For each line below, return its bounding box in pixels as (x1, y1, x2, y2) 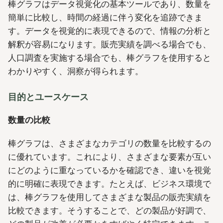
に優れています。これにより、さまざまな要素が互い (8, 151, 211, 162)
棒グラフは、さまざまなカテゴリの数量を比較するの (8, 138, 211, 148)
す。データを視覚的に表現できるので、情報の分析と (8, 26, 211, 36)
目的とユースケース (8, 92, 89, 103)
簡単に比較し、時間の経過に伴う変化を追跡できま (8, 12, 203, 23)
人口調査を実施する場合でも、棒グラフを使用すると (8, 53, 211, 63)
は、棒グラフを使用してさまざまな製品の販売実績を (8, 192, 211, 202)
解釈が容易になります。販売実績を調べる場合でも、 (8, 39, 211, 50)
